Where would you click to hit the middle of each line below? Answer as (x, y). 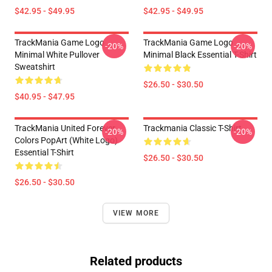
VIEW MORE (136, 213)
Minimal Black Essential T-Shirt (200, 55)
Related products (136, 261)
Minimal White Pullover (57, 55)
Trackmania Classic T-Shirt (192, 128)
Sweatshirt (35, 67)
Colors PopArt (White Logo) (66, 140)
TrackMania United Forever (65, 128)
